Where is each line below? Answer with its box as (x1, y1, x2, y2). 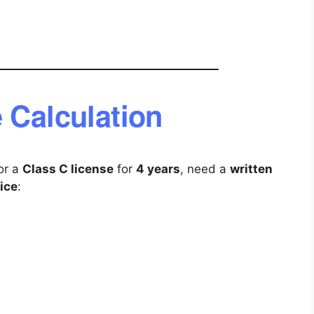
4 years (136, 161, 180, 176)
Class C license (22, 161, 114, 176)
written (230, 161, 273, 176)
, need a (180, 161, 230, 176)
